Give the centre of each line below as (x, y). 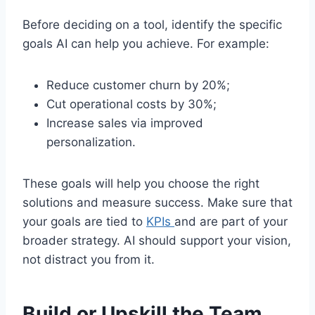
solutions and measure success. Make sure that (157, 203)
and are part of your (231, 222)
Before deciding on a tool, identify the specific (152, 25)
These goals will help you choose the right (141, 184)
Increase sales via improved (125, 123)
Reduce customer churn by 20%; (138, 85)
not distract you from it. (89, 260)
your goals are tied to (84, 222)
